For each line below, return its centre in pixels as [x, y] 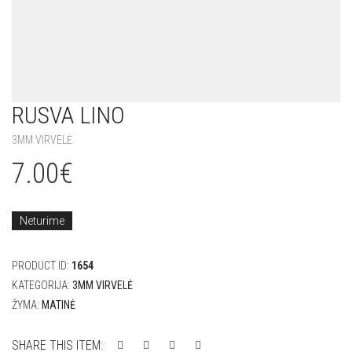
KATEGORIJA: [42, 285]
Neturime [42, 221]
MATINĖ [59, 305]
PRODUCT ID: [42, 266]
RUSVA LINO [68, 115]
